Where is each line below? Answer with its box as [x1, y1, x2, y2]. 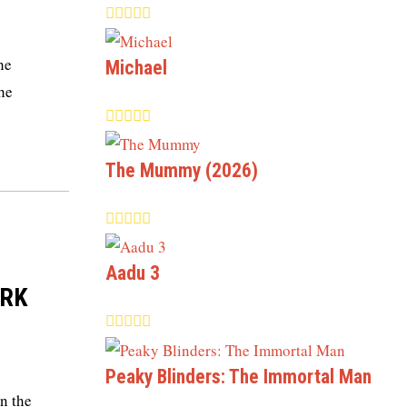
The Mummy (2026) [105, 159, 258, 183]
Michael [105, 56, 167, 80]
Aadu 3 [105, 262, 160, 285]
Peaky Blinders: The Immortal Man [105, 364, 372, 388]
